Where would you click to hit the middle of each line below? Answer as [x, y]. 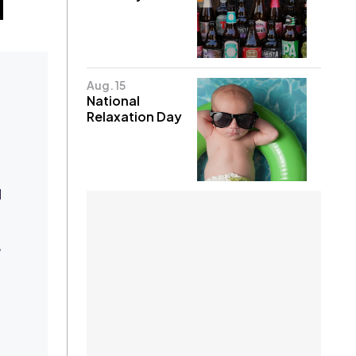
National [114, 100]
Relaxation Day [135, 116]
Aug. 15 [106, 85]
